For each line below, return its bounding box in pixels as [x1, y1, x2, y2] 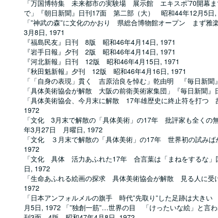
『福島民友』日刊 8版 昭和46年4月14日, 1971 [24, 37, 176, 47]
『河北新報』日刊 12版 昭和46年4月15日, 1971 [24, 56, 180, 66]
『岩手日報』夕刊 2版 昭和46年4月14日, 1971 [24, 47, 176, 56]
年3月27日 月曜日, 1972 [24, 125, 103, 134]
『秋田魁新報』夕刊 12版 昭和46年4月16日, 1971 [24, 66, 186, 76]
